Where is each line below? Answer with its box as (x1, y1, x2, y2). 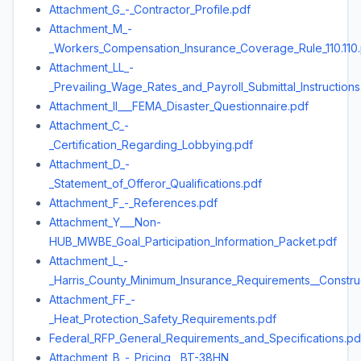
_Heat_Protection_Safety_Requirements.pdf (49, 312, 276, 326)
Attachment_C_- (49, 118, 129, 132)
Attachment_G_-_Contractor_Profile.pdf (49, 2, 251, 16)
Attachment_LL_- (49, 60, 134, 74)
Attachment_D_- (49, 157, 130, 171)
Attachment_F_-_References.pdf (49, 196, 218, 210)
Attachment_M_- (49, 22, 132, 35)
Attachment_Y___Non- (49, 215, 161, 229)
